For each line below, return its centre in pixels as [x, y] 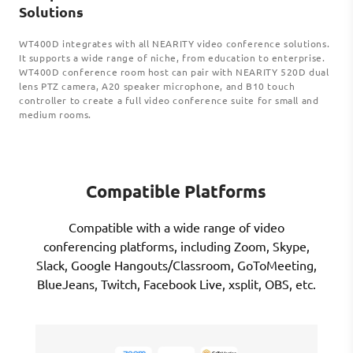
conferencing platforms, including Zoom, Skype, [176, 246]
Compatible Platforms [176, 191]
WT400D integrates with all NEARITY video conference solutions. [175, 44]
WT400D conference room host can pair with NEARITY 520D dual [174, 72]
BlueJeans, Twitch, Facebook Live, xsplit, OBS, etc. [176, 284]
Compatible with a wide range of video [176, 227]
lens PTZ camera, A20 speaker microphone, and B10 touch [157, 86]
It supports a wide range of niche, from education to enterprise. [172, 58]
